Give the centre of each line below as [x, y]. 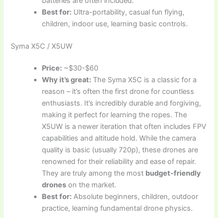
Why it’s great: [67, 80]
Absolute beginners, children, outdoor [135, 197]
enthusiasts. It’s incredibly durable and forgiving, [122, 103]
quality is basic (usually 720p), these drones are [120, 150]
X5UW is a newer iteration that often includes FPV [124, 127]
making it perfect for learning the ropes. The [115, 115]
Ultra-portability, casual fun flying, [128, 12]
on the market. [91, 185]
